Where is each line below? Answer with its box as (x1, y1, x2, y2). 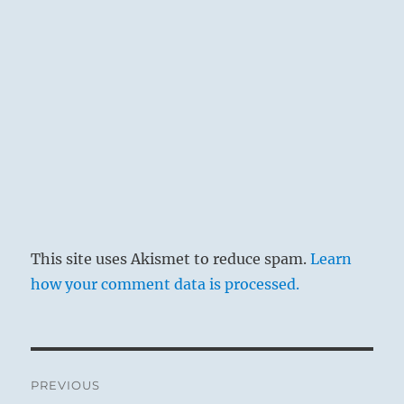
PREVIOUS (31, 377, 101, 392)
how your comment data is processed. (31, 274, 300, 293)
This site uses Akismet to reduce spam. (31, 249, 311, 268)
